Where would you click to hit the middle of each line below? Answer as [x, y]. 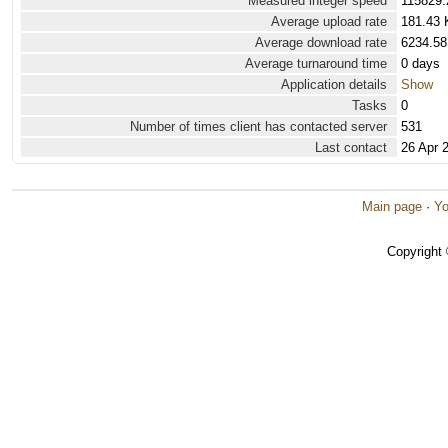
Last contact [351, 147]
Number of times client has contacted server [258, 126]
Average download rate [321, 42]
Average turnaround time [316, 63]
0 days [420, 63]
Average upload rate [329, 21]
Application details [334, 84]
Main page [392, 206]
